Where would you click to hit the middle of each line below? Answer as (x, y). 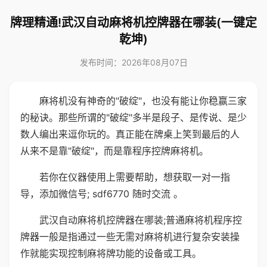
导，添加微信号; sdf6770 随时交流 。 (102, 194)
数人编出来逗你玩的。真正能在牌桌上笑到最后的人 (130, 134)
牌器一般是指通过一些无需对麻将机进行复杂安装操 (130, 237)
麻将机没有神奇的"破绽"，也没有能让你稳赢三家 (143, 101)
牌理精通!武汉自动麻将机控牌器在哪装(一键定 (133, 23)
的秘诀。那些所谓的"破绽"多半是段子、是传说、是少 (133, 117)
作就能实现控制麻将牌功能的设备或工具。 (111, 253)
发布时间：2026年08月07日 (133, 62)
